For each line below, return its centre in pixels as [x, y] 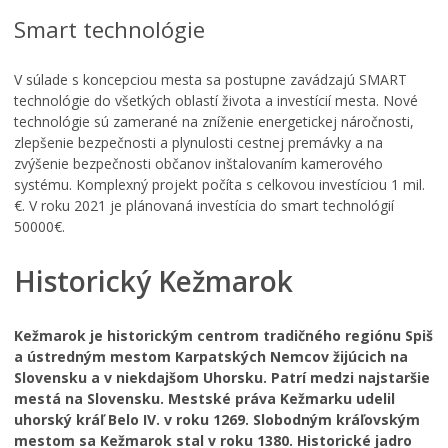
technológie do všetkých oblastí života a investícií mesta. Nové [216, 100]
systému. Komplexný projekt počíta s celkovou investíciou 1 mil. [219, 184]
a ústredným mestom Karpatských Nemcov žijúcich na [211, 357]
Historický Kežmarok [153, 280]
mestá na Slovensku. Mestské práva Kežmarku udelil [204, 399]
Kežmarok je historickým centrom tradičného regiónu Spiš [223, 336]
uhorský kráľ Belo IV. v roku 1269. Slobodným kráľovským [217, 420]
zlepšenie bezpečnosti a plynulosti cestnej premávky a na [198, 142]
